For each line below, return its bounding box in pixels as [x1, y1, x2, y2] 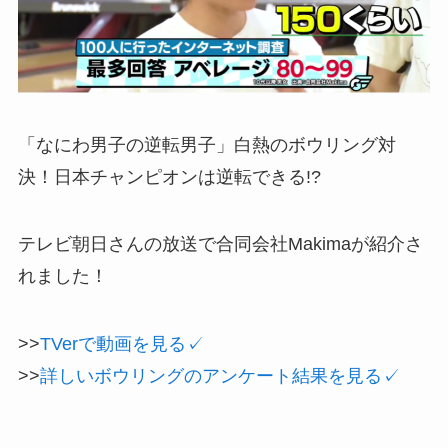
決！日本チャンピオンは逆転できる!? [17, 166, 321, 187]
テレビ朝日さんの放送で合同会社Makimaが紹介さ [17, 234, 423, 255]
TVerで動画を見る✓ [39, 334, 204, 355]
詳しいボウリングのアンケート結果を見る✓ [39, 366, 400, 387]
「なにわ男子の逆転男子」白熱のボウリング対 [17, 134, 396, 155]
